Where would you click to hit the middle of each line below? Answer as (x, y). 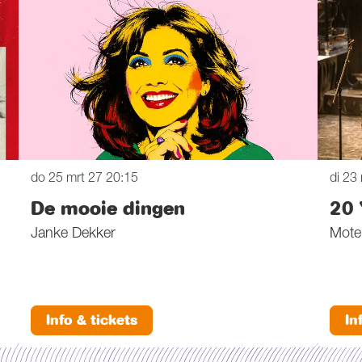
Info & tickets (92, 321)
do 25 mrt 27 (69, 179)
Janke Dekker (74, 234)
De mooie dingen (108, 208)
